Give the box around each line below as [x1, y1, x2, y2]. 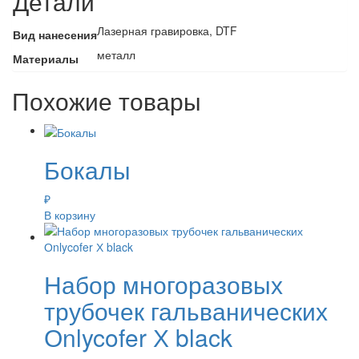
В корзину [44, 206, 95, 223]
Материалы [13, 50, 79, 67]
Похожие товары [12, 83, 201, 119]
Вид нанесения [13, 26, 97, 43]
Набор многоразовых [44, 266, 283, 301]
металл [97, 46, 135, 63]
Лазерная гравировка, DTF [97, 22, 237, 39]
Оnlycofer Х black [44, 319, 232, 354]
